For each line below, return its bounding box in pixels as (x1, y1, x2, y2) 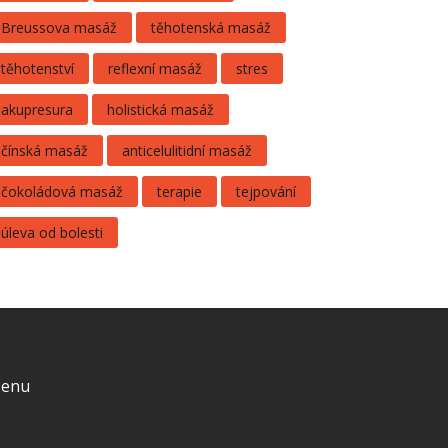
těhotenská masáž (151, 18, 271, 37)
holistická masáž (107, 100, 214, 119)
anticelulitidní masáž (122, 141, 252, 160)
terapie (157, 182, 202, 201)
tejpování (236, 182, 296, 201)
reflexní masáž (108, 59, 202, 78)
